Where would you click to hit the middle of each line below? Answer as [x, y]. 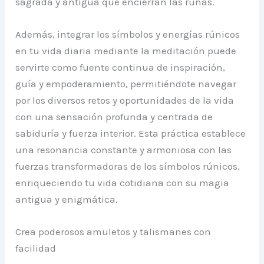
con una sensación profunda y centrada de [114, 116]
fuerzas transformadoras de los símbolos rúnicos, [128, 166]
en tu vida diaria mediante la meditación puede [126, 50]
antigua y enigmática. [67, 199]
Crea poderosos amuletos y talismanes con [113, 231]
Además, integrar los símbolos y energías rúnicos [128, 34]
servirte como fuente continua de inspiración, [121, 67]
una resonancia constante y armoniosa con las [124, 149]
